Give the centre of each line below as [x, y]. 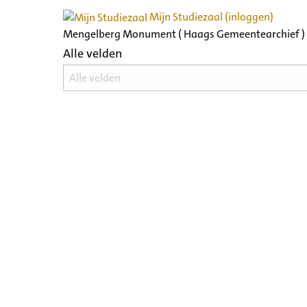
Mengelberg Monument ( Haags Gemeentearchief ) [184, 34]
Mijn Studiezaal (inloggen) [210, 16]
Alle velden [93, 53]
